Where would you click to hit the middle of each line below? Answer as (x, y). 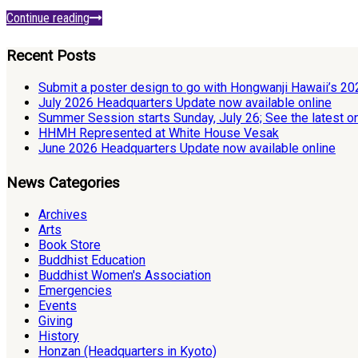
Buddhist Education (92, 260)
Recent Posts (51, 56)
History (59, 336)
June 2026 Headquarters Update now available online (187, 148)
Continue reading (48, 18)
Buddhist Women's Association (125, 275)
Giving (56, 320)
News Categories (63, 183)
